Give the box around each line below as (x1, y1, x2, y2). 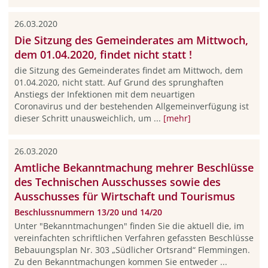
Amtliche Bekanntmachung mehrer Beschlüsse (14, 160, 254, 175)
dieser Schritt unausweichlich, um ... (14, 112, 163, 124)
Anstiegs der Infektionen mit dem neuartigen (14, 89, 195, 100)
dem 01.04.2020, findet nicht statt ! (14, 47, 192, 62)
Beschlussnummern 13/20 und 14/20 (14, 206, 162, 218)
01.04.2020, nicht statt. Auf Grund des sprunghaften (14, 77, 224, 88)
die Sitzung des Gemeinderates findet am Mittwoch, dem (14, 65, 243, 76)
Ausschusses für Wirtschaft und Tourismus (14, 189, 235, 204)
